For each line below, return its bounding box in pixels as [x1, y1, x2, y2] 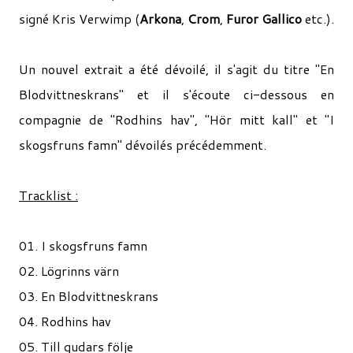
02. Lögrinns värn [19, 262, 119, 280]
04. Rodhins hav [19, 312, 111, 330]
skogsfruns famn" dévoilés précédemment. [19, 136, 266, 154]
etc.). [302, 9, 334, 28]
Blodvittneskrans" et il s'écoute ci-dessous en [19, 85, 334, 103]
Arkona [139, 9, 181, 28]
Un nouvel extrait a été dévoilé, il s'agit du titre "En [19, 60, 334, 78]
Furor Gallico [226, 9, 302, 28]
